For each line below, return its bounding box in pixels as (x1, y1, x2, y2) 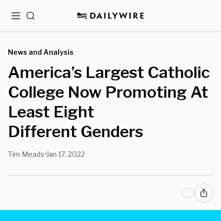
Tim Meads (8, 150, 44, 158)
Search (26, 15, 51, 24)
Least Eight (8, 102, 94, 121)
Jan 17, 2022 (46, 150, 85, 158)
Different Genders (8, 122, 143, 141)
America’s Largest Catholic (8, 63, 210, 82)
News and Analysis (8, 48, 74, 56)
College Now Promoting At (8, 82, 208, 102)
